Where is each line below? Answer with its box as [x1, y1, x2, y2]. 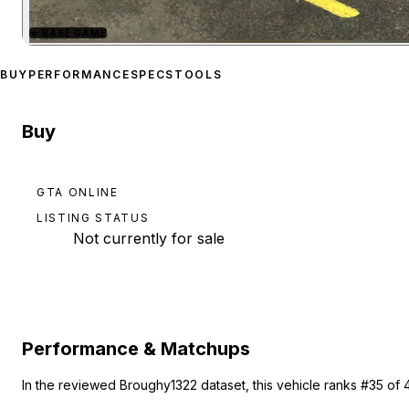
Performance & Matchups [22, 337, 250, 360]
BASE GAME [42, 26, 107, 38]
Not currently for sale [73, 228, 225, 247]
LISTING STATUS [37, 210, 150, 225]
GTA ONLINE [37, 184, 119, 199]
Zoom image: [267, 41, 341, 56]
